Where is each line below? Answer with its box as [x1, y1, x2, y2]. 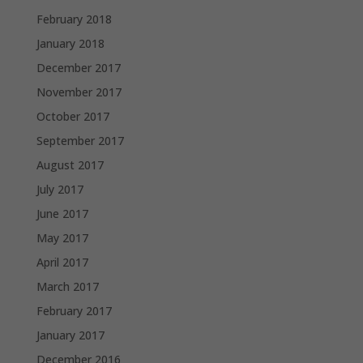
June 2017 [36, 205, 88, 221]
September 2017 [36, 132, 124, 148]
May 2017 [36, 229, 88, 246]
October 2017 [36, 108, 109, 124]
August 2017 [36, 156, 104, 173]
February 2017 [36, 302, 112, 318]
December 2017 [36, 59, 121, 75]
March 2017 [36, 278, 99, 294]
